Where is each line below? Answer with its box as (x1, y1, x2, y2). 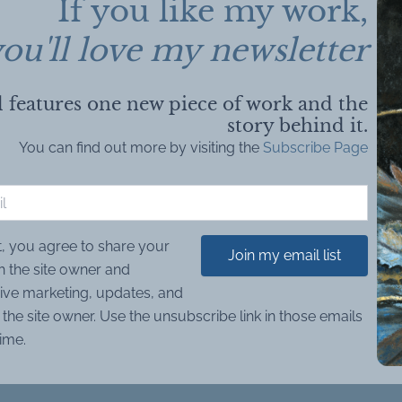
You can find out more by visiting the (19, 139, 263, 157)
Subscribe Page (263, 139, 368, 157)
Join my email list (228, 247, 341, 265)
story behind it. (227, 115, 368, 137)
